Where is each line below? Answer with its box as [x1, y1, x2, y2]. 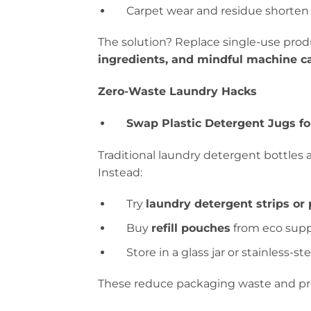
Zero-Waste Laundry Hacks [98, 85, 258, 99]
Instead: [98, 165, 143, 179]
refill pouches [151, 221, 230, 235]
